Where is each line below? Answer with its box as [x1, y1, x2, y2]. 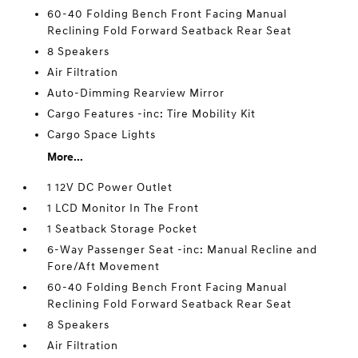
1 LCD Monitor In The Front [47, 201, 200, 215]
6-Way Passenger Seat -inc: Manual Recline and [47, 243, 318, 257]
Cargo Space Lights [47, 128, 157, 141]
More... [47, 150, 84, 164]
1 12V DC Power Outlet [47, 181, 173, 194]
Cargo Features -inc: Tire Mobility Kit [47, 107, 257, 121]
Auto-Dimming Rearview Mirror [47, 86, 225, 100]
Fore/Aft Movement [47, 260, 161, 273]
